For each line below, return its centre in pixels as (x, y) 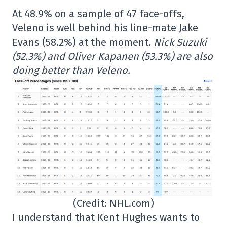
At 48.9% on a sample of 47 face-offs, (98, 13)
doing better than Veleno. (71, 70)
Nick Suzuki (180, 42)
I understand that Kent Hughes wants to (106, 217)
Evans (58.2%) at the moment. (83, 42)
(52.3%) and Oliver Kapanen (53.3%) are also (112, 56)
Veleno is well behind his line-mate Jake (105, 28)
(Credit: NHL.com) (113, 203)
